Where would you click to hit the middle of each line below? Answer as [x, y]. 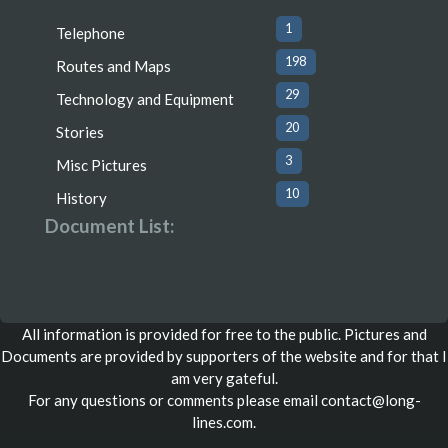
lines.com [222, 422]
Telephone [91, 32]
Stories [80, 131]
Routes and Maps [114, 65]
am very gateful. [224, 378]
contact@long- [370, 400]
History [82, 197]
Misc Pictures [102, 164]
